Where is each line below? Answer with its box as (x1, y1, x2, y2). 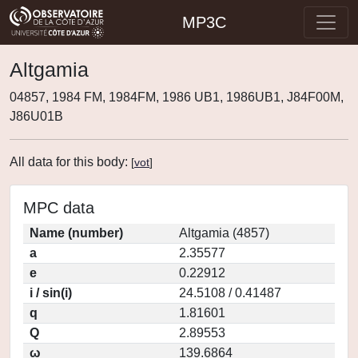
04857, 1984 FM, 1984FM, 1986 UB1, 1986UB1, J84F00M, (10, 90, 344, 104)
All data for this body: (10, 155, 131, 169)
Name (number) (30, 226, 123, 240)
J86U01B (10, 109, 63, 123)
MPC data (23, 199, 94, 217)
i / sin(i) (30, 286, 72, 300)
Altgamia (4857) (179, 226, 269, 240)
